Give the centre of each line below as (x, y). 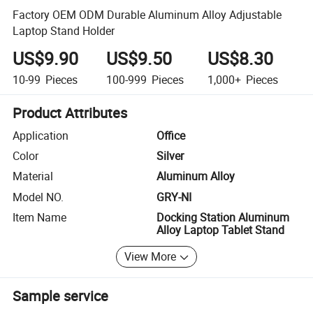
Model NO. (38, 197)
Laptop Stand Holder (64, 30)
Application (41, 135)
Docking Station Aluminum (223, 218)
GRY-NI (174, 197)
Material (33, 176)
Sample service (61, 296)
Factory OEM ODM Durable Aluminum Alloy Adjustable (147, 14)
